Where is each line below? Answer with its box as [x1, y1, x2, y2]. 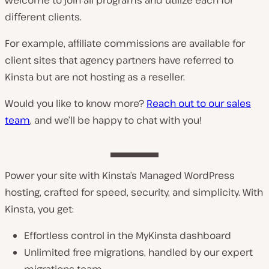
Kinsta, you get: [5, 202, 74, 216]
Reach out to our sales [147, 96, 251, 110]
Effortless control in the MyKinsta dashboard [24, 228, 231, 242]
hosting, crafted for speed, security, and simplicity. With [5, 185, 263, 199]
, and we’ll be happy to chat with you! [30, 113, 202, 127]
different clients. [5, 10, 82, 23]
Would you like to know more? [5, 96, 147, 110]
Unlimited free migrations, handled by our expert [24, 245, 253, 259]
